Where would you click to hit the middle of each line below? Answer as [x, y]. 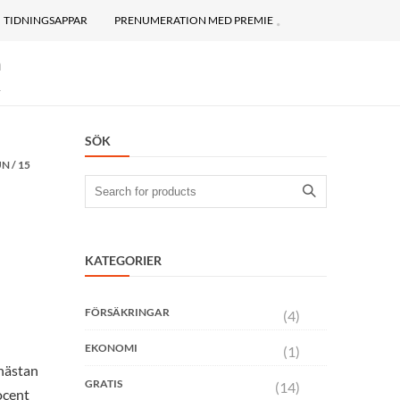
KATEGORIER [123, 260]
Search [104, 186]
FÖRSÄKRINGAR [127, 312]
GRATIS [103, 383]
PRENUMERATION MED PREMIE [194, 20]
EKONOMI [111, 348]
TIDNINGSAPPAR [46, 20]
